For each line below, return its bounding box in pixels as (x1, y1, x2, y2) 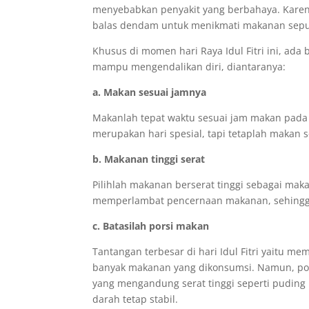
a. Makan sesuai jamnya (92, 86, 207, 99)
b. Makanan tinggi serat (92, 152, 206, 166)
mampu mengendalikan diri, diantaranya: (92, 60, 286, 73)
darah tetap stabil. (92, 292, 179, 306)
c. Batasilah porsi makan (92, 219, 210, 232)
